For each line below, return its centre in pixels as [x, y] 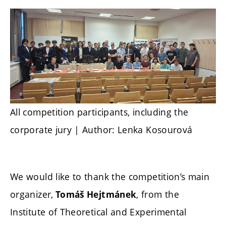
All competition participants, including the [99, 112]
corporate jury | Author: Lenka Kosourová [101, 130]
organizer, [32, 194]
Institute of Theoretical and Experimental [98, 212]
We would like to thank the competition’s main [110, 176]
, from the [158, 194]
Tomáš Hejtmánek [95, 194]
